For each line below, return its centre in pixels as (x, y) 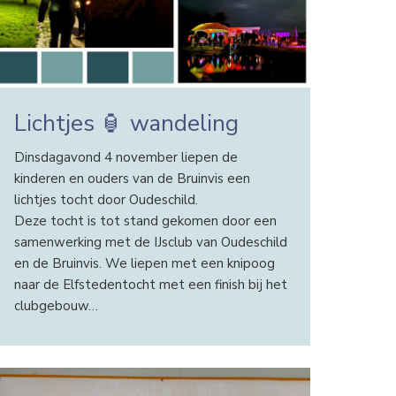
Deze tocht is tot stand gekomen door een (145, 221)
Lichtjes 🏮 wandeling (126, 123)
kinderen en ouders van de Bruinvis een (132, 179)
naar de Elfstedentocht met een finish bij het (150, 285)
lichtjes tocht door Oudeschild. (106, 200)
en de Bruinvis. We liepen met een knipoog (144, 264)
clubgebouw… (56, 306)
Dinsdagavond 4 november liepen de (126, 158)
